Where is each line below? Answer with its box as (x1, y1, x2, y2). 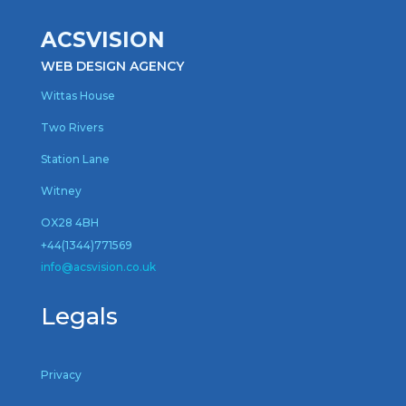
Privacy (40, 368, 82, 382)
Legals (40, 302, 118, 331)
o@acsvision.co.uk (53, 260, 156, 274)
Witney (40, 184, 82, 198)
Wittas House (40, 89, 115, 102)
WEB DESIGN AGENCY (40, 58, 184, 74)
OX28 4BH (40, 216, 99, 229)
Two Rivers (40, 121, 103, 134)
